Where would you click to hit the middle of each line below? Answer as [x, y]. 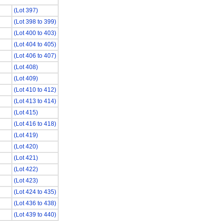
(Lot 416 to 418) [35, 124]
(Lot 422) [26, 169]
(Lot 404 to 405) [35, 44]
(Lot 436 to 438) [35, 203]
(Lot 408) [26, 67]
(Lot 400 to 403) [35, 33]
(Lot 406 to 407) [35, 56]
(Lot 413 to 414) [35, 101]
